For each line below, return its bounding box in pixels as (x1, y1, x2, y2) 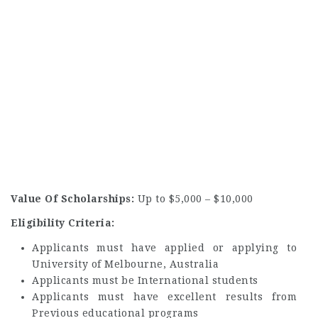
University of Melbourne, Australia (32, 258, 219, 270)
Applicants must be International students (32, 274, 258, 286)
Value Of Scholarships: (11, 192, 138, 204)
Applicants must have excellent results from (32, 290, 297, 302)
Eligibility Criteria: (11, 217, 115, 229)
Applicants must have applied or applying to (32, 241, 297, 253)
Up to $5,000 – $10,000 (137, 192, 253, 204)
